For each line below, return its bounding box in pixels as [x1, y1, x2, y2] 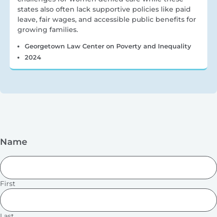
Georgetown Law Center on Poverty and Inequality [24, 42, 191, 50]
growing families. [17, 25, 78, 34]
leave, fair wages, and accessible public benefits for [17, 15, 196, 24]
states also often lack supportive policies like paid [17, 5, 191, 14]
